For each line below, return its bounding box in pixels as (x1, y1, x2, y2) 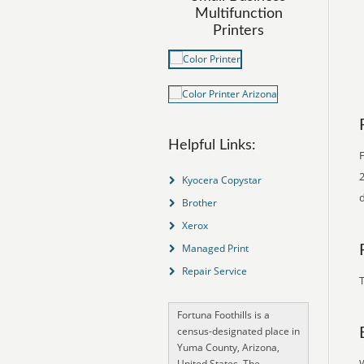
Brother (181, 196, 217, 210)
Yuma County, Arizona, (177, 340, 279, 354)
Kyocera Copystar (181, 173, 262, 187)
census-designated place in (177, 324, 300, 338)
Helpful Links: (168, 138, 256, 153)
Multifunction (194, 6, 283, 21)
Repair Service (181, 264, 247, 278)
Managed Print (181, 241, 249, 255)
